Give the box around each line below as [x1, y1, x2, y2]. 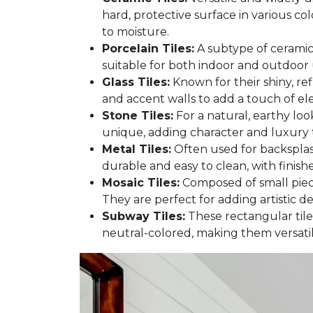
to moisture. [102, 24, 169, 38]
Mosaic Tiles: [102, 175, 180, 189]
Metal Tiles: [102, 142, 171, 156]
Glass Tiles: [102, 75, 170, 89]
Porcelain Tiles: [102, 41, 194, 55]
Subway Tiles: [102, 209, 185, 223]
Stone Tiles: [102, 108, 173, 122]
